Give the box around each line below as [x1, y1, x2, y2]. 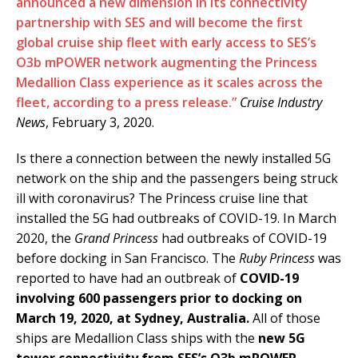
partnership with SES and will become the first [16, 14, 303, 32]
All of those [253, 309, 320, 328]
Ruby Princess [239, 249, 315, 268]
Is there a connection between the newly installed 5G [16, 149, 331, 168]
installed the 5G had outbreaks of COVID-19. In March [16, 209, 336, 228]
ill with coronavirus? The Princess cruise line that [16, 189, 308, 208]
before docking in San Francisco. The [16, 249, 239, 268]
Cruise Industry [240, 93, 322, 112]
